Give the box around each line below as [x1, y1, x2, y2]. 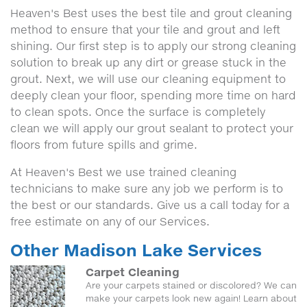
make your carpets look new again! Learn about [86, 293, 297, 304]
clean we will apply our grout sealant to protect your [10, 121, 293, 135]
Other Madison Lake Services [10, 240, 262, 260]
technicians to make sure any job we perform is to [10, 182, 283, 195]
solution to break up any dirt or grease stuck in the [10, 56, 286, 69]
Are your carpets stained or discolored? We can [86, 280, 297, 291]
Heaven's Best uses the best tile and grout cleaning [10, 6, 292, 20]
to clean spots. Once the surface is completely [10, 105, 265, 119]
